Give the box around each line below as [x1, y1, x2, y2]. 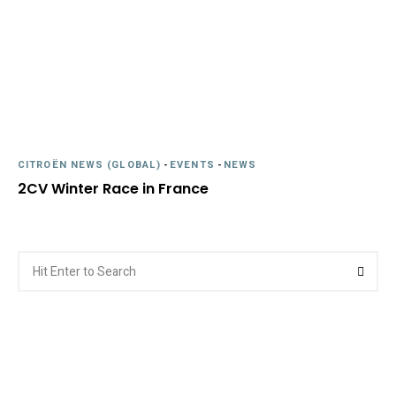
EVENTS [170, 157, 215, 172]
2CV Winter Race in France [18, 179, 209, 199]
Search [17, 250, 56, 269]
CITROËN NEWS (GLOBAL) [18, 157, 162, 172]
